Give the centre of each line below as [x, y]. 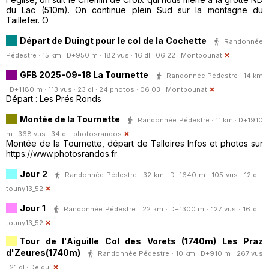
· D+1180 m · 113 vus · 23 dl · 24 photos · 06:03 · [86, 90]
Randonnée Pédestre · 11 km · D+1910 [201, 120]
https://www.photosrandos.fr [62, 154]
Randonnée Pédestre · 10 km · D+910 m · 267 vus [181, 253]
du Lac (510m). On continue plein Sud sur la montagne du [134, 10]
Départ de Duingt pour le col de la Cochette [113, 40]
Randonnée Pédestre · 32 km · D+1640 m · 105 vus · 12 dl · [164, 174]
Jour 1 [33, 208]
